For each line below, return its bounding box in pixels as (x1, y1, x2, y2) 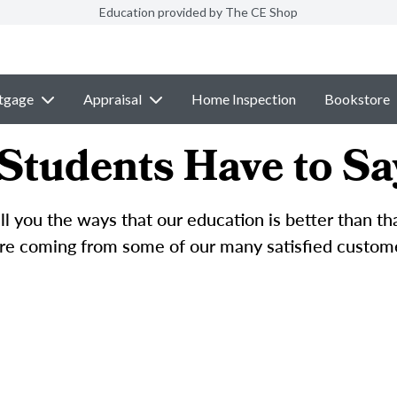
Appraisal (82, 90, 142, 107)
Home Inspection (191, 90, 296, 107)
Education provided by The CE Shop (99, 4, 298, 19)
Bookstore (323, 90, 390, 107)
